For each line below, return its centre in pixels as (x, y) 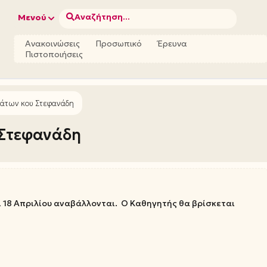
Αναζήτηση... (103, 17)
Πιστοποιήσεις (54, 54)
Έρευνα (173, 44)
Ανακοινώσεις (53, 44)
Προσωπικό (119, 44)
